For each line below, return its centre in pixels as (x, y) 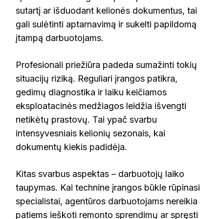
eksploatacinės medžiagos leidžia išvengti (101, 106)
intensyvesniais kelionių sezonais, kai (90, 133)
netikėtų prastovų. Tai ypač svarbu (86, 119)
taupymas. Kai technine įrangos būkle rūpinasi (108, 187)
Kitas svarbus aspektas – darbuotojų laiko (100, 174)
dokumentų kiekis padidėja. (71, 147)
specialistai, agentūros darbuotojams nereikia (107, 201)
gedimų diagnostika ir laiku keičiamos (91, 92)
